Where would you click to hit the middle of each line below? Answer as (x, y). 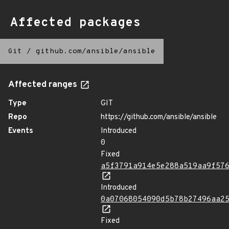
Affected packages (75, 23)
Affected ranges (44, 85)
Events (21, 131)
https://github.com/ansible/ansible (159, 117)
